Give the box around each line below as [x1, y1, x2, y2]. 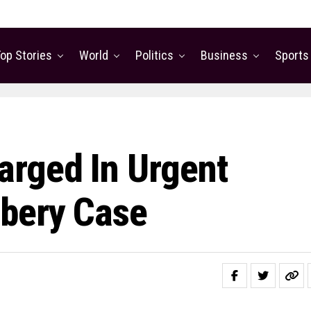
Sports [275, 48, 309, 62]
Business [201, 48, 248, 62]
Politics [135, 48, 174, 62]
